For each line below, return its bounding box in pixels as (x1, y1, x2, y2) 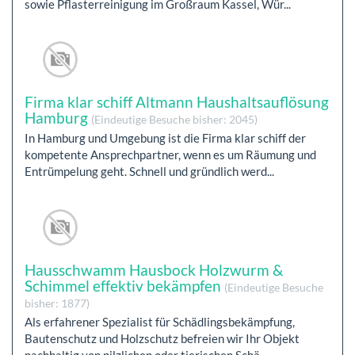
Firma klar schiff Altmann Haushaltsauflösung (25, 93, 329, 112)
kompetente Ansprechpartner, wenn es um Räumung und (25, 147, 316, 162)
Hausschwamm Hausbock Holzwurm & (25, 260, 283, 279)
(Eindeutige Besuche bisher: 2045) (91, 113, 258, 127)
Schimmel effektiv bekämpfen (25, 276, 224, 295)
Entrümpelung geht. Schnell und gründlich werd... (25, 164, 274, 179)
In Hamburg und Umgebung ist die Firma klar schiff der (25, 131, 306, 146)
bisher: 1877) (25, 296, 90, 310)
